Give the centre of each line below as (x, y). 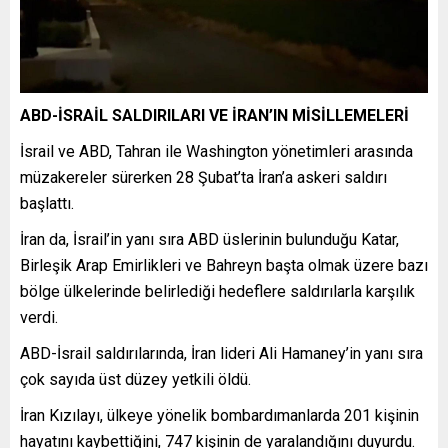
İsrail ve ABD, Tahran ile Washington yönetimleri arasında (216, 152)
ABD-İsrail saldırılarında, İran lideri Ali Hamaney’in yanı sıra (221, 354)
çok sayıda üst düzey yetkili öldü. (135, 380)
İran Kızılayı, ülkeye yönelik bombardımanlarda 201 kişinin (219, 416)
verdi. (39, 318)
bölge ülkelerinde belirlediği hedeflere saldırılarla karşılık (217, 292)
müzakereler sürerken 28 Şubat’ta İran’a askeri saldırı (203, 178)
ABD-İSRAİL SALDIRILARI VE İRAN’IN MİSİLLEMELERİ (214, 116)
